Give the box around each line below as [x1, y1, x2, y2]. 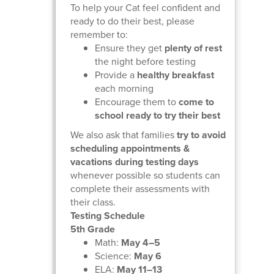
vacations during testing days [70, 154, 199, 169]
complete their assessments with [70, 181, 210, 196]
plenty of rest [164, 40, 222, 55]
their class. [70, 194, 116, 209]
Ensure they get [94, 40, 165, 55]
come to [178, 94, 214, 109]
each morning [94, 81, 154, 95]
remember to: [70, 27, 128, 42]
